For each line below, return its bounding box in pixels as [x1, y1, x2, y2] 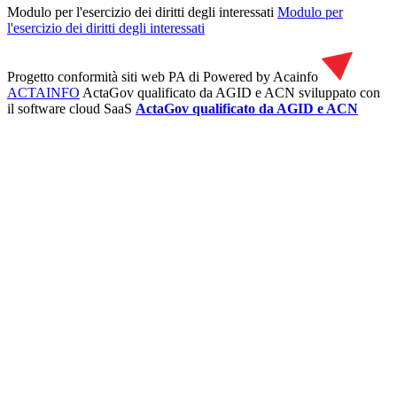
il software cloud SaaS [7, 100, 132, 116]
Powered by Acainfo [203, 68, 318, 84]
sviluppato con [299, 84, 380, 100]
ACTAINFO [7, 84, 80, 100]
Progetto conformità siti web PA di [7, 68, 199, 84]
